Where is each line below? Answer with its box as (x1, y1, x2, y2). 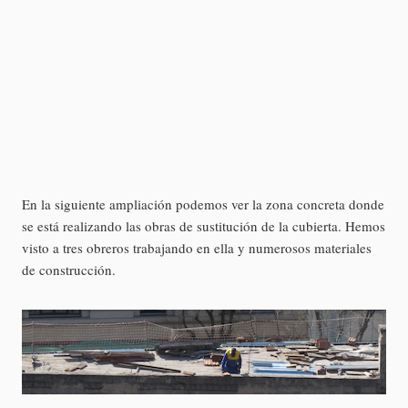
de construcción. (22, 260, 116, 280)
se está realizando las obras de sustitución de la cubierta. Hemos (22, 217, 385, 236)
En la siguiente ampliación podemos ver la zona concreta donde (22, 195, 384, 214)
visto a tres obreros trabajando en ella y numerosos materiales (22, 239, 372, 258)
